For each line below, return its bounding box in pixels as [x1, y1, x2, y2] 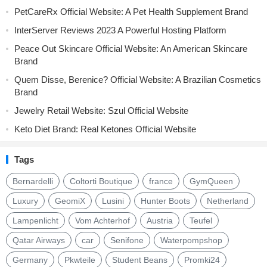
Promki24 [184, 254, 220, 265]
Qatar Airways [13, 235, 65, 245]
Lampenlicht [13, 215, 58, 225]
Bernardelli [13, 176, 53, 186]
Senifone [110, 235, 144, 245]
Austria [147, 215, 173, 225]
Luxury [13, 195, 38, 206]
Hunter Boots [141, 195, 190, 206]
